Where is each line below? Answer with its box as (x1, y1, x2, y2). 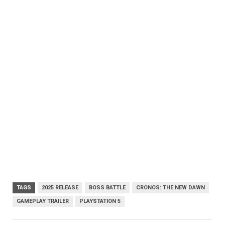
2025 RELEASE (42, 184, 78, 191)
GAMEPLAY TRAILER (17, 197, 69, 204)
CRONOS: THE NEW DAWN (136, 184, 205, 191)
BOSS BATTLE (89, 184, 126, 191)
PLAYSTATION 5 (79, 197, 121, 204)
